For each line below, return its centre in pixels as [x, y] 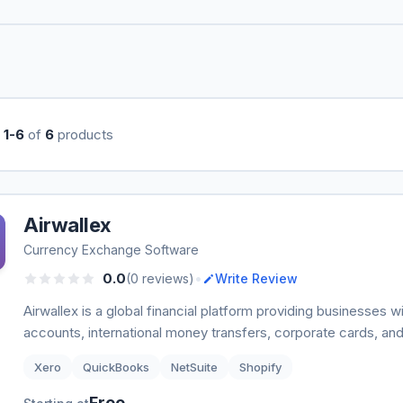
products [84, 134]
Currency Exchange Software [111, 250]
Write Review [256, 278]
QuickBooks [116, 367]
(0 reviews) [160, 278]
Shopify [260, 367]
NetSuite [194, 367]
